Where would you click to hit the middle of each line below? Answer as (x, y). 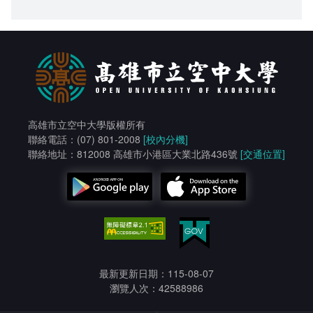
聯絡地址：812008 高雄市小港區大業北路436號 (134, 154)
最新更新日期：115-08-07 (156, 273)
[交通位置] (263, 154)
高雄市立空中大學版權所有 (87, 125)
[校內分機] (166, 139)
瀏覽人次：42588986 (156, 287)
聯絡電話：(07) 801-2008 (86, 139)
